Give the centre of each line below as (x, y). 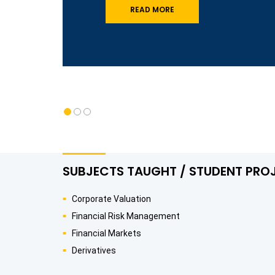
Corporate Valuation (111, 199)
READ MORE (152, 9)
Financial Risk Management (126, 216)
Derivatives (94, 250)
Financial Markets (107, 233)
